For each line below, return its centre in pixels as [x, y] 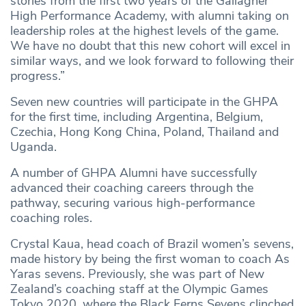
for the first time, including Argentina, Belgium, [137, 117]
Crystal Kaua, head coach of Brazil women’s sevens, [152, 244]
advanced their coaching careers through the [132, 188]
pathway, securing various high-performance [133, 203]
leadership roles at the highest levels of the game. [144, 31]
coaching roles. [51, 218]
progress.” [38, 76]
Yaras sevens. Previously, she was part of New [137, 274]
